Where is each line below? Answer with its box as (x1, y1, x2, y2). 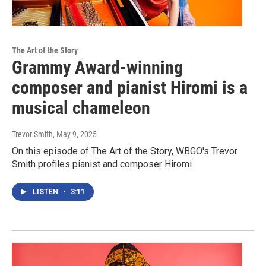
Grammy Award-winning (12, 57, 183, 78)
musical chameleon (12, 97, 150, 119)
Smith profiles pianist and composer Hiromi (12, 159, 192, 170)
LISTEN (33, 188, 60, 197)
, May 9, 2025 (53, 129, 97, 140)
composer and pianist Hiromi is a (12, 77, 248, 99)
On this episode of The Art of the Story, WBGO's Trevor (12, 145, 237, 157)
